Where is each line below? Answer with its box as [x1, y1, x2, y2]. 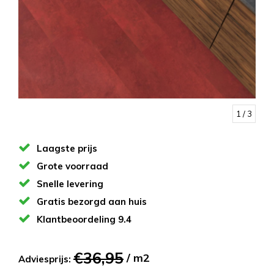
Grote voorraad [37, 160, 108, 172]
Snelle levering [37, 178, 103, 190]
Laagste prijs [37, 143, 97, 154]
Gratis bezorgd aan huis [37, 196, 147, 207]
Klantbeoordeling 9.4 [37, 213, 131, 225]
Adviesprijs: [18, 253, 73, 265]
